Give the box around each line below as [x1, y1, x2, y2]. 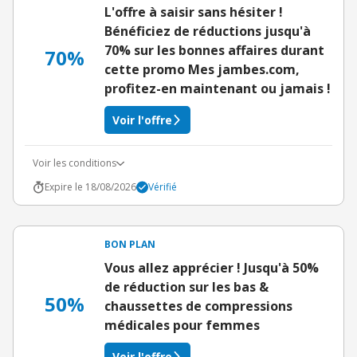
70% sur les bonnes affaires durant [104, 41, 324, 59]
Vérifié [148, 180, 177, 194]
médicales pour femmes [104, 316, 260, 334]
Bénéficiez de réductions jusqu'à [104, 22, 311, 40]
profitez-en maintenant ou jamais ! [104, 80, 331, 97]
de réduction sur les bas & [104, 278, 269, 296]
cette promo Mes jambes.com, [104, 61, 300, 78]
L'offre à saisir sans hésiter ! [104, 3, 283, 21]
